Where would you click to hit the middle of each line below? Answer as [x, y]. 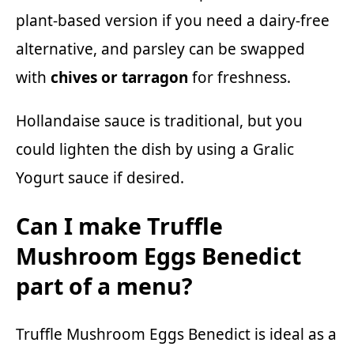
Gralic [273, 150]
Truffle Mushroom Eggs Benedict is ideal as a [176, 334]
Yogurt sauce [62, 178]
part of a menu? [104, 286]
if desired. [147, 178]
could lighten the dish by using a [134, 150]
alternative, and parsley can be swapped [160, 49]
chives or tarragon [119, 78]
